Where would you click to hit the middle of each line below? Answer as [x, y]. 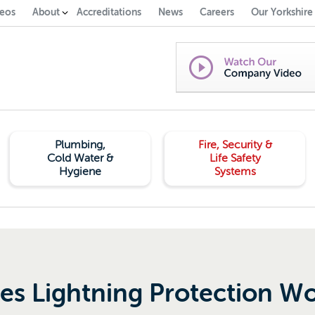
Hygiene [80, 172]
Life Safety [235, 158]
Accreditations [109, 12]
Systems [235, 172]
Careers [217, 12]
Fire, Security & [235, 145]
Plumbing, [80, 145]
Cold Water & [80, 158]
